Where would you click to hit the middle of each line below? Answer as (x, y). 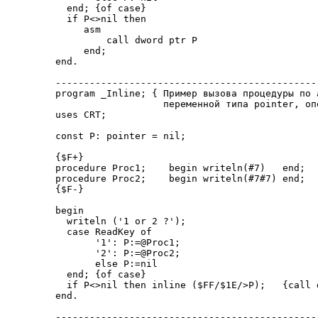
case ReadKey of (104, 232)
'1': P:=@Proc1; (118, 242)
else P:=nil (106, 264)
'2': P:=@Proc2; (118, 253)
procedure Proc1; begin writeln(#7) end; (180, 168)
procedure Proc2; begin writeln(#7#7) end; (180, 179)
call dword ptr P (126, 40)
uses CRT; (81, 115)
